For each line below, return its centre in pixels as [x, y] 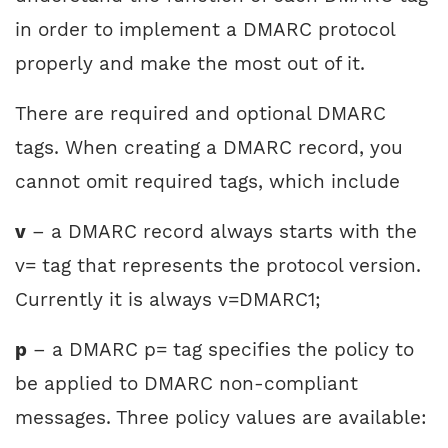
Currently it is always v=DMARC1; [168, 300]
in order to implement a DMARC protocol [205, 30]
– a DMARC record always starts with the [221, 232]
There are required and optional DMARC [200, 114]
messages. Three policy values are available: [221, 418]
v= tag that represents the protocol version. [218, 266]
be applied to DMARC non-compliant [186, 384]
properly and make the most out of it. [190, 64]
